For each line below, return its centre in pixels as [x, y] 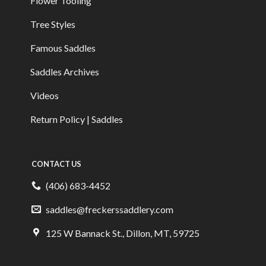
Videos [44, 96]
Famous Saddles [63, 48]
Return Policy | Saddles [76, 119]
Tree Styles [53, 24]
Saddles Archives [64, 72]
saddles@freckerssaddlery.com [110, 210]
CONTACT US [57, 164]
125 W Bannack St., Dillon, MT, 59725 [123, 233]
